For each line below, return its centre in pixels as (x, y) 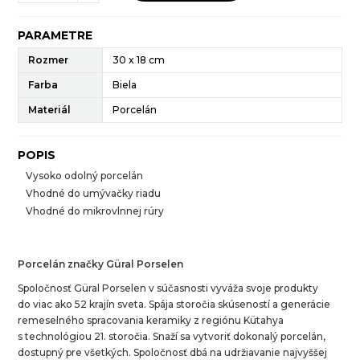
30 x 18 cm (139, 59)
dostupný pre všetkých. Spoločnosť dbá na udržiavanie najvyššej (173, 352)
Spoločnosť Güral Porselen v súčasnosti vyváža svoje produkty (168, 288)
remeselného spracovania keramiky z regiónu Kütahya (151, 320)
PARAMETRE (55, 35)
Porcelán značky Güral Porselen (101, 264)
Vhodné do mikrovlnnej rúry (95, 211)
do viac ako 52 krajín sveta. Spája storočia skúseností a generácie (174, 304)
